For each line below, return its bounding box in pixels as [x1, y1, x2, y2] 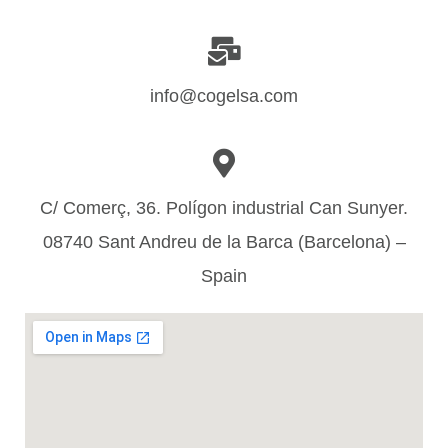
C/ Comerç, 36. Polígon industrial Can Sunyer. [40, 198, 408, 218]
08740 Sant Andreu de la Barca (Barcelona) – [42, 232, 406, 252]
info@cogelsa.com [150, 86, 298, 106]
